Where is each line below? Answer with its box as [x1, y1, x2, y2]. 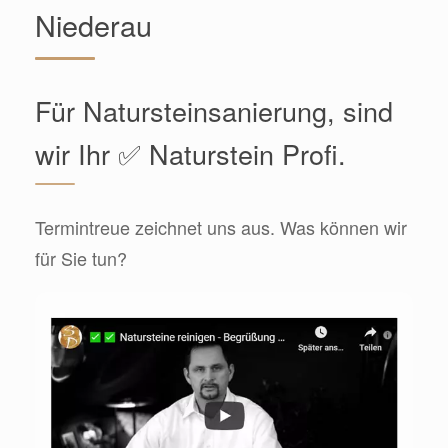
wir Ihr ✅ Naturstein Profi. [35, 134, 346, 174]
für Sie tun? [35, 245, 127, 272]
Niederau [35, 4, 152, 46]
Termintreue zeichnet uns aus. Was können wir [35, 214, 407, 241]
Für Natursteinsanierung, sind [35, 91, 393, 131]
